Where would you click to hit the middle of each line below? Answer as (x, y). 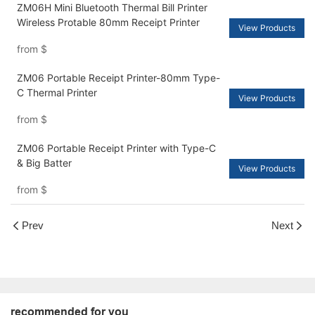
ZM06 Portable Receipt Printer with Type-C (116, 148)
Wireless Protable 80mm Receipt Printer (108, 22)
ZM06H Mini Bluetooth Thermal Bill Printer (112, 8)
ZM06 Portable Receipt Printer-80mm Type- (118, 78)
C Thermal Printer (57, 93)
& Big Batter (44, 163)
